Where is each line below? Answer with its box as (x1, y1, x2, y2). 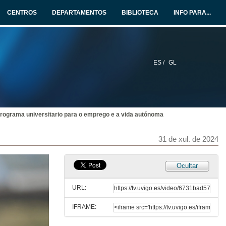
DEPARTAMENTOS (52, 9, 106, 16)
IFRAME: (72, 203, 96, 210)
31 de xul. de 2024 (158, 135, 218, 143)
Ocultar (177, 162, 198, 169)
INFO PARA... (174, 9, 211, 16)
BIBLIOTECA (122, 9, 158, 16)
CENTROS (7, 9, 37, 16)
